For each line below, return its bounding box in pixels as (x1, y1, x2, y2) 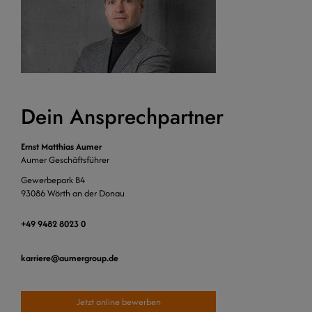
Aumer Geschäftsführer (21, 153, 111, 167)
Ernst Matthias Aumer (21, 140, 102, 154)
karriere (21, 251, 51, 265)
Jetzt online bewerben (76, 295, 161, 309)
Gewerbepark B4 (21, 173, 85, 187)
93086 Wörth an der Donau (21, 187, 125, 201)
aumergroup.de (59, 251, 118, 265)
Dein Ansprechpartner (21, 102, 224, 132)
